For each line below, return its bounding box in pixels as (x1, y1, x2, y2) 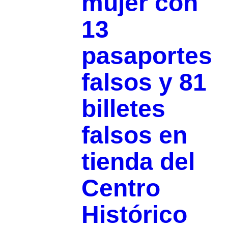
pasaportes (81, 42, 212, 69)
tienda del (81, 148, 195, 175)
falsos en (81, 121, 187, 149)
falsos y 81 (81, 68, 207, 96)
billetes (81, 95, 165, 122)
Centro (81, 174, 160, 202)
